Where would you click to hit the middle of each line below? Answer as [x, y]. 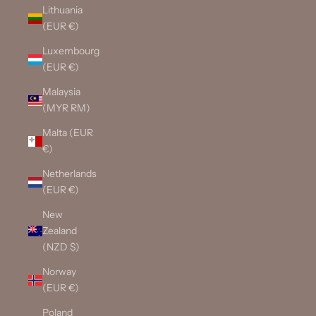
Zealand [60, 231]
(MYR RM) [66, 108]
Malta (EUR [68, 133]
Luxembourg [71, 51]
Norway [59, 272]
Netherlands [69, 174]
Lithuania [62, 10]
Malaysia [61, 92]
